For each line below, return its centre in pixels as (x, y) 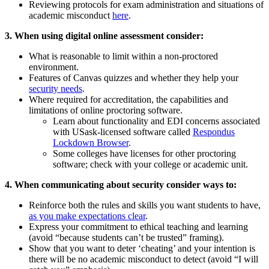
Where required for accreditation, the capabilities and (128, 100)
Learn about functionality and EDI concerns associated (156, 121)
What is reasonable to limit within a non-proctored (123, 56)
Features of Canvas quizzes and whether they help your (134, 78)
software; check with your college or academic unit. (150, 165)
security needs (56, 89)
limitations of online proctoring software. (106, 110)
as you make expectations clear (87, 216)
